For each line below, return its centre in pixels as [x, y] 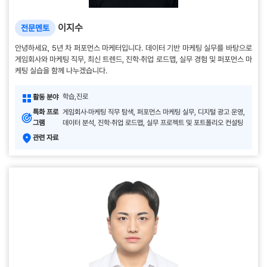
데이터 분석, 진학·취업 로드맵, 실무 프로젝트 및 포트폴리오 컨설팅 [153, 123]
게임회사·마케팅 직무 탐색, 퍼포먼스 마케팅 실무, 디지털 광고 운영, [154, 112]
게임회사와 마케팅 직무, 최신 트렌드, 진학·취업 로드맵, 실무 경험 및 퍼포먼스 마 [133, 60]
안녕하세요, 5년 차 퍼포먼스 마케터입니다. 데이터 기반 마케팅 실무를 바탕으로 [133, 48]
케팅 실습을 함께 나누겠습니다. [61, 71]
